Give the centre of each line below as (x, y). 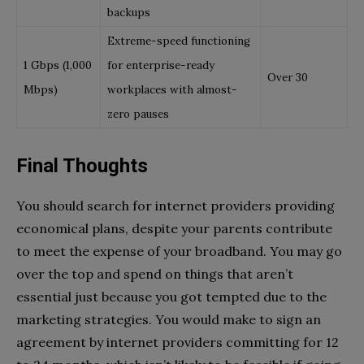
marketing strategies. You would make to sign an (169, 319)
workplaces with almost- (172, 89)
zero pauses (138, 114)
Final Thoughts (82, 165)
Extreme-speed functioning (179, 41)
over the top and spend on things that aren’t (155, 273)
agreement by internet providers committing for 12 (178, 342)
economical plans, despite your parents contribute (174, 228)
